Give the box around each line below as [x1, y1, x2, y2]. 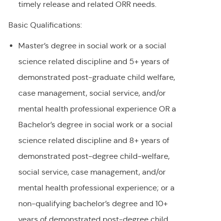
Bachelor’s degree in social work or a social [18, 120, 173, 130]
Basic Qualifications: [8, 20, 82, 30]
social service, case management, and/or [18, 167, 166, 177]
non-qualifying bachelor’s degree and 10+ [18, 199, 168, 209]
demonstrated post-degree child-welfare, [18, 151, 170, 161]
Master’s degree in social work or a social [18, 41, 166, 51]
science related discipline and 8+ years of [18, 136, 169, 146]
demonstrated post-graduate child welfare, [18, 73, 175, 82]
